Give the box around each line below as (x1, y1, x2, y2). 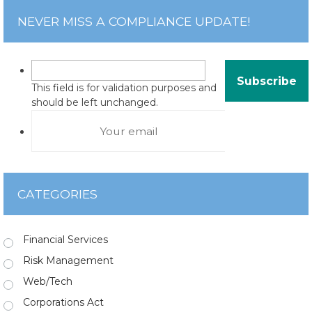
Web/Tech (23, 275, 72, 288)
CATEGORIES (17, 187, 97, 201)
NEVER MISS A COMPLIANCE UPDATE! (17, 14, 250, 29)
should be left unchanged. (31, 96, 158, 109)
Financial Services (23, 233, 108, 246)
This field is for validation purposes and (31, 81, 217, 94)
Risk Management (23, 254, 114, 267)
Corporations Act (23, 296, 104, 309)
